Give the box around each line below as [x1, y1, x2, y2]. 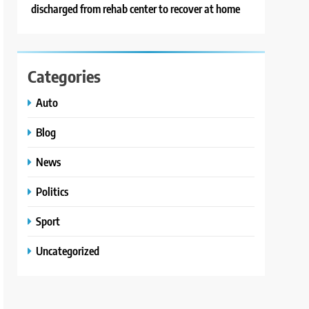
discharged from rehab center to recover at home [31, 1, 241, 17]
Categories [28, 66, 101, 87]
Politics [36, 184, 69, 199]
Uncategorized [36, 243, 100, 259]
